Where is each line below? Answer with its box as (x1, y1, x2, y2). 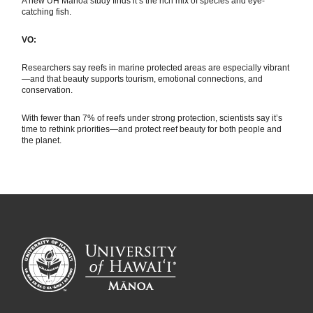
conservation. (22, 85, 73, 96)
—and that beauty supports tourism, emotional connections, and (22, 74, 263, 85)
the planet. (22, 136, 62, 146)
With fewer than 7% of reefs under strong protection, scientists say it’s (22, 113, 283, 124)
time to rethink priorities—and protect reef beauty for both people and (22, 124, 282, 135)
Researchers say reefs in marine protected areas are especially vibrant (22, 63, 290, 73)
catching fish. (22, 7, 72, 17)
